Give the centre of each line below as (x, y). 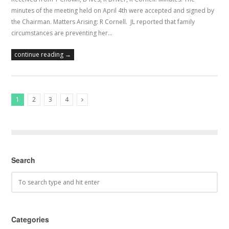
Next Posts (101, 113)
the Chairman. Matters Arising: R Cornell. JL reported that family (103, 22)
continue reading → (43, 54)
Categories (30, 219)
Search (24, 160)
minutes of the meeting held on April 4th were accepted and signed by (113, 10)
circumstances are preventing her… (62, 33)
